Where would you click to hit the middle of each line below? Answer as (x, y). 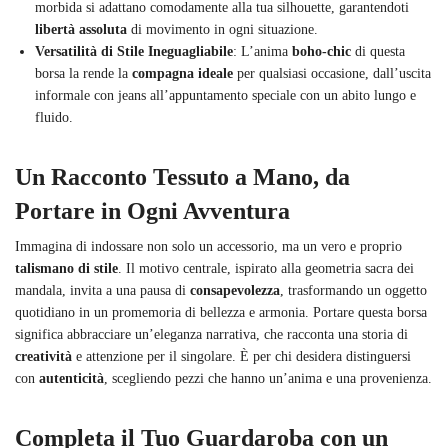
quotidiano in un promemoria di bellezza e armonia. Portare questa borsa (221, 313)
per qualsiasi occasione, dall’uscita (332, 74)
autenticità (71, 379)
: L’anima (262, 52)
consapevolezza (235, 291)
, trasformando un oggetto (353, 291)
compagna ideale (182, 74)
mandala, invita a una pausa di (102, 291)
